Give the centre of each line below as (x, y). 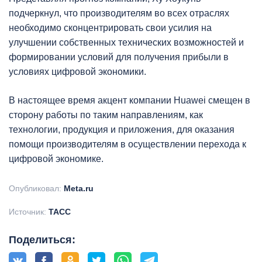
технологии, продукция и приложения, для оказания (122, 130)
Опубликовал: (36, 188)
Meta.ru (79, 188)
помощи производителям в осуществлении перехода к (127, 144)
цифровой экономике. (56, 159)
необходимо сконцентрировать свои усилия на (110, 28)
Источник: (29, 212)
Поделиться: (42, 240)
